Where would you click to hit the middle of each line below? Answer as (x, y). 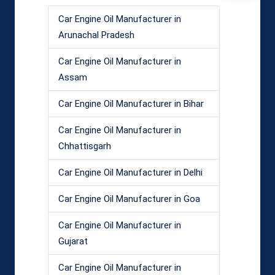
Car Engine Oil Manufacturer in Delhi (130, 172)
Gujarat (73, 241)
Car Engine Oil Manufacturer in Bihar (131, 103)
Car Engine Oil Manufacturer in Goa (129, 199)
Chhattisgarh (85, 146)
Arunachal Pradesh (96, 35)
